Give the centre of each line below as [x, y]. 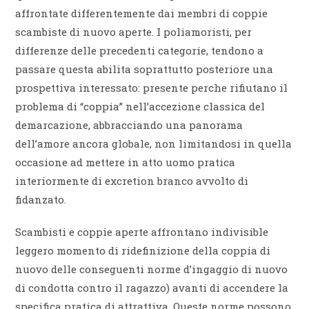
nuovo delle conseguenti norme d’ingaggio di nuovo [152, 269]
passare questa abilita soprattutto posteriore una [144, 69]
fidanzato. [41, 200]
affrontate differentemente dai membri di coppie [142, 13]
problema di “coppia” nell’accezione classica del [140, 107]
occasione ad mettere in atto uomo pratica [126, 162]
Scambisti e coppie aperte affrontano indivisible [142, 232]
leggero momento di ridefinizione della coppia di [143, 251]
